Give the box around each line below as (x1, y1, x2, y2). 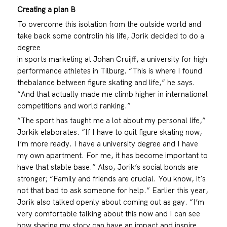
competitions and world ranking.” (17, 101, 131, 111)
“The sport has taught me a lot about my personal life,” (17, 116, 206, 126)
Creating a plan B (17, 5, 75, 15)
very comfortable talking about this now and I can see (17, 209, 200, 219)
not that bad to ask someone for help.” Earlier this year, (17, 185, 208, 196)
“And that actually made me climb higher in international (17, 89, 208, 99)
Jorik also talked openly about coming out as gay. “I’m (17, 197, 204, 207)
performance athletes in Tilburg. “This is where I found (17, 66, 202, 76)
